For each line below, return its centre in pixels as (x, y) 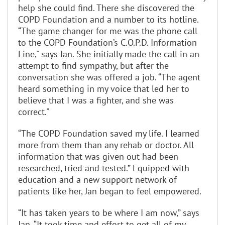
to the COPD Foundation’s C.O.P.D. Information (107, 42)
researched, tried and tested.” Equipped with (104, 168)
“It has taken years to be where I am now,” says (109, 212)
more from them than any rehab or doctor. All (106, 145)
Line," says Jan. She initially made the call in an (109, 54)
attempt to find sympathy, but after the (93, 65)
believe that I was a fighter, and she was (96, 100)
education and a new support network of (97, 179)
